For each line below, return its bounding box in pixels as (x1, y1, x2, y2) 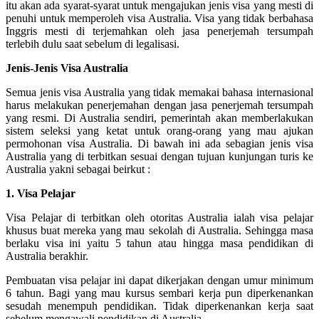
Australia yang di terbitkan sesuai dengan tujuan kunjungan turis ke (6, 150, 313, 162)
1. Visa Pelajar (6, 187, 75, 199)
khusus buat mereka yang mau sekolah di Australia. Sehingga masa (6, 224, 313, 236)
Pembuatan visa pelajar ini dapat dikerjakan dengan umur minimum (6, 273, 313, 286)
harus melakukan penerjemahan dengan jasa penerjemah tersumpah (6, 98, 313, 111)
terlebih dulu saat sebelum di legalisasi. (6, 37, 179, 50)
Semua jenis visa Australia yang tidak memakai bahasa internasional (6, 85, 313, 98)
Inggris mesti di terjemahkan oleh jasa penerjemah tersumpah (6, 24, 313, 37)
